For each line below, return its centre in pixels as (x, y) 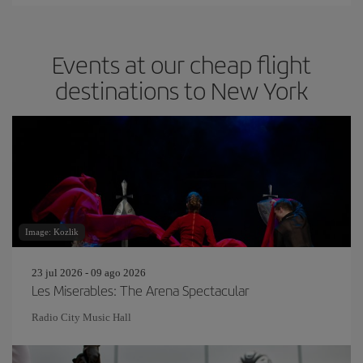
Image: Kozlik (52, 232)
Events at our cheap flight (181, 64)
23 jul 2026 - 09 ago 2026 (89, 273)
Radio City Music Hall (81, 317)
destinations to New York (181, 90)
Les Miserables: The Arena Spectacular (140, 290)
